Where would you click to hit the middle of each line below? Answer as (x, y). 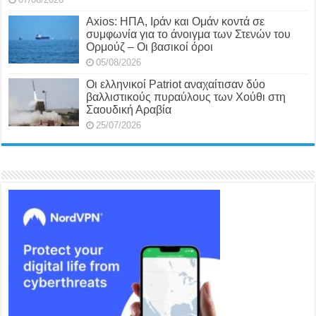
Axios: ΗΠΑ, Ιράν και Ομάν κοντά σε (176, 21)
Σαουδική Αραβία (129, 109)
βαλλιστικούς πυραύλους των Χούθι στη (186, 97)
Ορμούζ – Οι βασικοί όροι (150, 47)
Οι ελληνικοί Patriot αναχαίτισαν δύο (176, 84)
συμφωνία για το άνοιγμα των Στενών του (189, 34)
